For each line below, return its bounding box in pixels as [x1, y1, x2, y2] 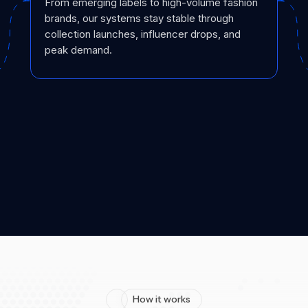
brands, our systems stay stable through [45, 12, 234, 25]
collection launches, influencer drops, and [45, 27, 241, 41]
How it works [133, 293, 190, 305]
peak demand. [45, 43, 112, 56]
